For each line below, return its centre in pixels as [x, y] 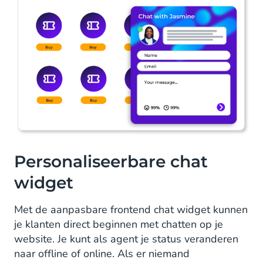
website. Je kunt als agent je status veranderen [126, 239]
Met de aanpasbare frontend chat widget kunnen [131, 209]
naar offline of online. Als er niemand [102, 253]
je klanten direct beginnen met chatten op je [119, 224]
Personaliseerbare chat [111, 161]
